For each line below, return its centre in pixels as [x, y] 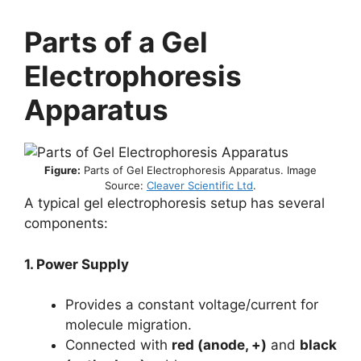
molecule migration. [129, 325]
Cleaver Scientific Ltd [200, 185]
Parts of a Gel [116, 42]
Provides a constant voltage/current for [192, 305]
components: [66, 223]
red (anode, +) [219, 345]
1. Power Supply [77, 264]
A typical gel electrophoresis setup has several [174, 203]
